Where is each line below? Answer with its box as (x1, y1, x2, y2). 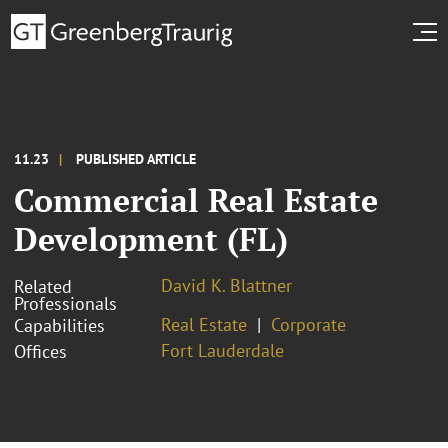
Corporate (271, 312, 346, 336)
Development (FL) (14, 217, 288, 260)
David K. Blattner (161, 273, 292, 297)
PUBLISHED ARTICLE (76, 149, 196, 168)
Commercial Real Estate (14, 178, 378, 221)
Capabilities (14, 313, 105, 337)
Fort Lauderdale (161, 338, 284, 362)
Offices (14, 339, 67, 363)
